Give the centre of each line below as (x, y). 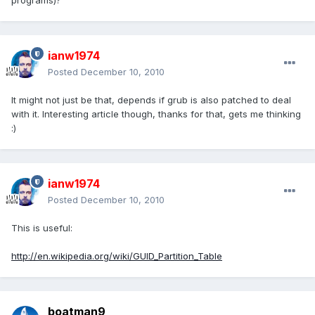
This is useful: (42, 228)
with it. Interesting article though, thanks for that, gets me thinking (156, 114)
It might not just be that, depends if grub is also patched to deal (151, 100)
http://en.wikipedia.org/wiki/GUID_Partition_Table (117, 256)
